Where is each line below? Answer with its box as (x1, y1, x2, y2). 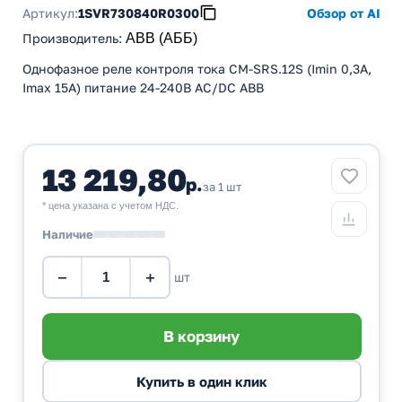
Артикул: (22, 4, 78, 21)
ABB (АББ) (126, 31, 197, 47)
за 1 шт (203, 179, 242, 194)
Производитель (22, 31, 118, 47)
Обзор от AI (307, 4, 380, 21)
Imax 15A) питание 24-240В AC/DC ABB (22, 80, 264, 96)
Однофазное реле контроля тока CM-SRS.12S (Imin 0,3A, (22, 61, 371, 77)
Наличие (41, 226, 93, 241)
